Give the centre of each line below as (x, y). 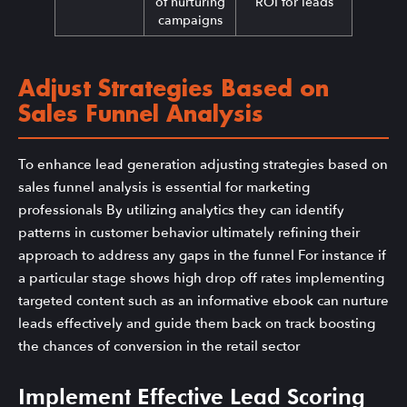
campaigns (190, 21)
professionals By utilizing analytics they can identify (181, 210)
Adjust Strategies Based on (174, 90)
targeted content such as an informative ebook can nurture (203, 301)
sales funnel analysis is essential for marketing (164, 188)
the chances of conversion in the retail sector (159, 347)
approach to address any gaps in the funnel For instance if (202, 256)
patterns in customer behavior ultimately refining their (189, 233)
